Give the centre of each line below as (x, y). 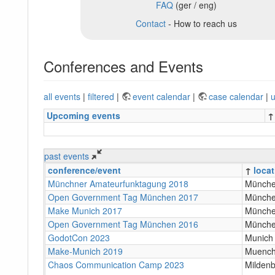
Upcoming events (83, 115)
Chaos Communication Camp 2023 (116, 264)
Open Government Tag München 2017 (123, 197)
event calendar (163, 96)
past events (68, 156)
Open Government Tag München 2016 (123, 224)
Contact (150, 23)
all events (62, 96)
